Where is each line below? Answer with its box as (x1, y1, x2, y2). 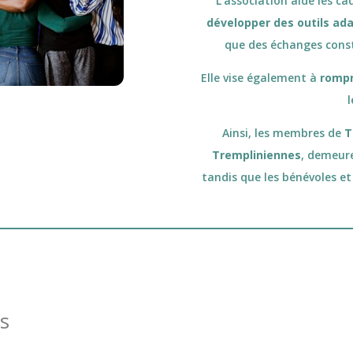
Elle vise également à (200, 70, 320, 86)
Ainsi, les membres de (221, 125, 344, 141)
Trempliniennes (211, 147, 301, 163)
